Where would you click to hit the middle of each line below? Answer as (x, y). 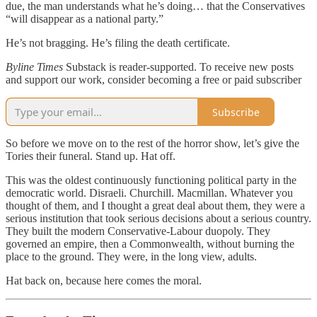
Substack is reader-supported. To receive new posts (178, 67)
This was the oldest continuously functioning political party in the (151, 180)
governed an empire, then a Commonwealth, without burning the (150, 244)
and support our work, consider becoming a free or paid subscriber (154, 80)
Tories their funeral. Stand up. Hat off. (91, 156)
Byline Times (34, 67)
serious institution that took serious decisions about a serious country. (158, 219)
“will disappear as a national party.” (85, 19)
